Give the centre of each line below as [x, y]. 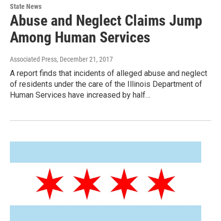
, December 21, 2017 [85, 59]
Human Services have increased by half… [80, 95]
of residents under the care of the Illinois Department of [106, 84]
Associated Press [33, 59]
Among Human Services [80, 37]
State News [26, 7]
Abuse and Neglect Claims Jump [106, 21]
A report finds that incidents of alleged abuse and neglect [109, 74]
